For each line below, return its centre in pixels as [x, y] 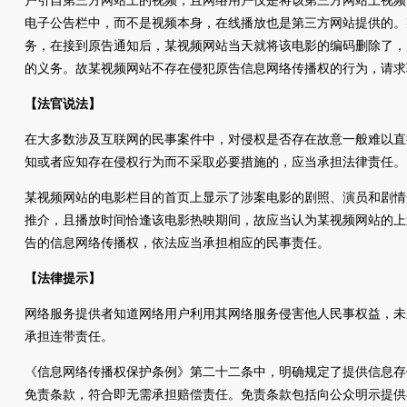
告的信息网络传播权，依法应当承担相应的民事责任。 [177, 243]
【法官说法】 [63, 104]
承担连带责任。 [69, 337]
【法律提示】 [63, 278]
